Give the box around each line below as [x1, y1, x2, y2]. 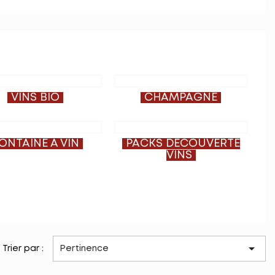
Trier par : [2, 245, 44, 252]
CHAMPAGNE [144, 93, 217, 103]
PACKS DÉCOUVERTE [125, 139, 240, 149]
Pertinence [60, 245, 109, 252]
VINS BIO [11, 93, 60, 103]
